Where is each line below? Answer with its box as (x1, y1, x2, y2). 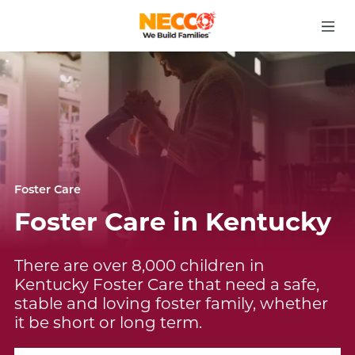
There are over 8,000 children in (13, 256, 265, 275)
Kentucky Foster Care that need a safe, (13, 275, 319, 294)
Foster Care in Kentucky (13, 206, 331, 237)
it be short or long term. (13, 313, 202, 332)
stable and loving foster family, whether (13, 294, 328, 313)
